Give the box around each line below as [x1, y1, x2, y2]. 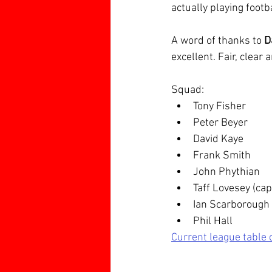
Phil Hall [193, 215, 233, 228]
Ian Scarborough [193, 199, 270, 211]
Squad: [171, 84, 204, 97]
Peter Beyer [193, 117, 248, 129]
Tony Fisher [193, 100, 246, 113]
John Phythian [193, 166, 260, 178]
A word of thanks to [171, 35, 264, 47]
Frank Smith [193, 149, 251, 162]
